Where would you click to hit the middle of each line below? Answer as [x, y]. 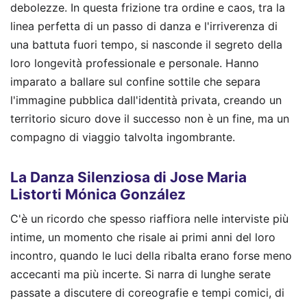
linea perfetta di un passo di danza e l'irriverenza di [144, 26]
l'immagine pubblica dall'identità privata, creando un [146, 100]
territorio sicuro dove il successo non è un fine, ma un [150, 119]
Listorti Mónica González [98, 194]
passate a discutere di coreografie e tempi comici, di [147, 293]
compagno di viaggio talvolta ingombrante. [123, 137]
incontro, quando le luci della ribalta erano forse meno [151, 256]
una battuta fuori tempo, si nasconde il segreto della [146, 45]
